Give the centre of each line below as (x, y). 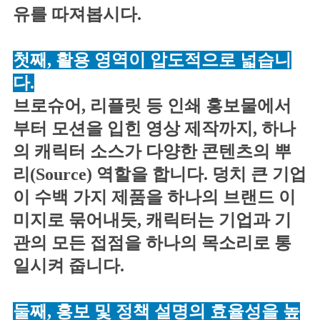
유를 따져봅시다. (77, 14)
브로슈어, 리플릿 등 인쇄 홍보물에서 (152, 105)
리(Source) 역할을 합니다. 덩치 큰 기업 (160, 174)
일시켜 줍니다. (69, 265)
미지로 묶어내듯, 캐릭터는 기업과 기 (152, 220)
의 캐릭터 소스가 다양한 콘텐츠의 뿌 (152, 151)
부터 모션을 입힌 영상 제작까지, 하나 (154, 128)
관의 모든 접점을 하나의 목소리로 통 (152, 242)
